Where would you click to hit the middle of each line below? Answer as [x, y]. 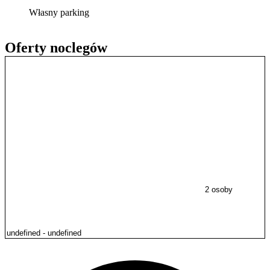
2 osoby [219, 190]
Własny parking [59, 13]
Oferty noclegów [56, 47]
